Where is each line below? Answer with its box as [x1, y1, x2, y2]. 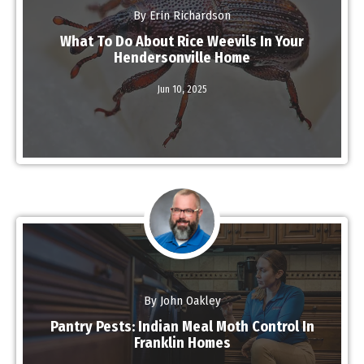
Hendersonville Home [114, 48, 250, 67]
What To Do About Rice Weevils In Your [60, 32, 304, 50]
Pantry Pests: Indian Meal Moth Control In [50, 317, 314, 336]
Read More [145, 89, 219, 110]
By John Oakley [143, 292, 221, 308]
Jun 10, [158, 83, 187, 95]
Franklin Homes [133, 333, 231, 352]
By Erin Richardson [133, 7, 231, 23]
